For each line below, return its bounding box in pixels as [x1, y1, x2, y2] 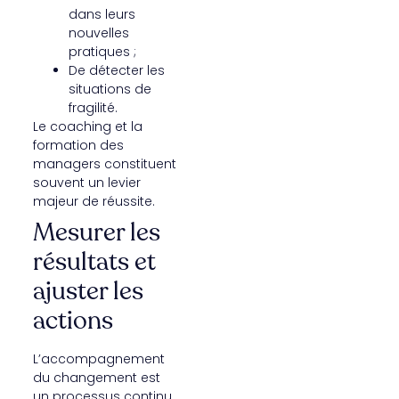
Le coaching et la [32, 117, 142, 135]
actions [32, 303, 113, 338]
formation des [32, 135, 124, 154]
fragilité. [68, 98, 118, 117]
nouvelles [68, 23, 129, 42]
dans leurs [68, 4, 135, 23]
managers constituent [32, 154, 176, 173]
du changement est [32, 368, 160, 387]
